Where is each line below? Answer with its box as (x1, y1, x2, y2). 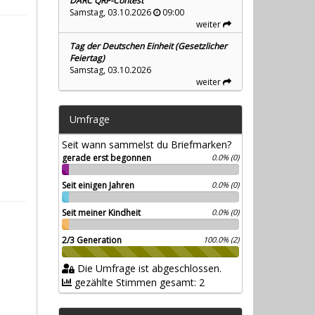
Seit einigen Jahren (62, 179, 134, 192)
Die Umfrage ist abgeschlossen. (75, 262, 221, 276)
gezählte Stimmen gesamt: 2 (72, 276, 205, 290)
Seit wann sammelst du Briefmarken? (62, 138, 231, 152)
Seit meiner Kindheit (62, 207, 141, 219)
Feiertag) (70, 52, 105, 65)
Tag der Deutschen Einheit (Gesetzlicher (70, 40, 227, 53)
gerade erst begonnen (62, 152, 151, 165)
